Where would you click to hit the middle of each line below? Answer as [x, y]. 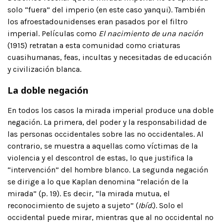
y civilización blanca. [44, 69]
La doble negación [48, 90]
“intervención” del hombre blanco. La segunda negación [108, 169]
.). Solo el [167, 205]
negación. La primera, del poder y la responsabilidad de [107, 122]
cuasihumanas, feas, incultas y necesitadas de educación [110, 57]
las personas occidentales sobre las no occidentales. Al [106, 134]
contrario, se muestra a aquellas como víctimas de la [103, 146]
